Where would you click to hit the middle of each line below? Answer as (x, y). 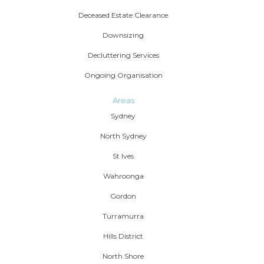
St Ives (123, 156)
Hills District (123, 236)
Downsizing (123, 35)
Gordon (123, 196)
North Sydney (123, 136)
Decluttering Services (123, 55)
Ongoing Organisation (123, 75)
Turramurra (123, 216)
